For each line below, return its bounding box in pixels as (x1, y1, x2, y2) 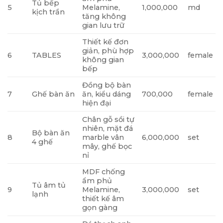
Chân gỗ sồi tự (82, 114, 135, 124)
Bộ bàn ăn (32, 128, 70, 137)
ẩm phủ (82, 176, 112, 185)
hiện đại (82, 98, 111, 108)
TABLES (32, 50, 62, 60)
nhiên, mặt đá (82, 123, 133, 133)
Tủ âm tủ (32, 180, 66, 190)
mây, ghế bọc (82, 141, 132, 151)
